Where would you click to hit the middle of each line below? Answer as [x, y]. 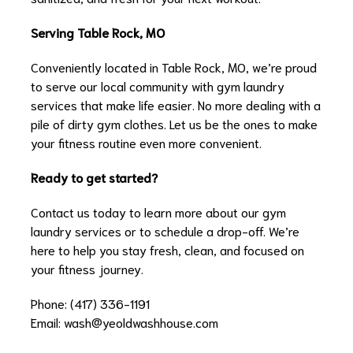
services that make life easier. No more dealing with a [176, 105]
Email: [47, 322]
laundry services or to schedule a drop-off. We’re [165, 231]
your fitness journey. [87, 269]
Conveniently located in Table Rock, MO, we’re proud [174, 67]
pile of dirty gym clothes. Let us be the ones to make [174, 124]
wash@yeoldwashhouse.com [141, 322]
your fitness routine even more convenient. [146, 143]
